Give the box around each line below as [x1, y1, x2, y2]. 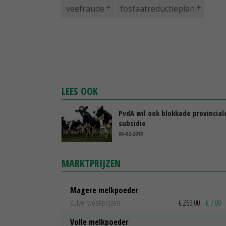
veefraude [66, 3, 104, 14]
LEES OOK [62, 84, 98, 98]
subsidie [119, 118, 146, 128]
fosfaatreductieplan [120, 3, 195, 14]
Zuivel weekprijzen [70, 197, 120, 209]
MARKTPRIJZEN [62, 156, 121, 170]
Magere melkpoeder [70, 184, 138, 196]
